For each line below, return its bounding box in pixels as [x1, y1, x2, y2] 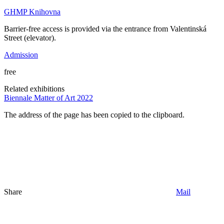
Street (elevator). [4, 33, 56, 42]
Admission [4, 50, 38, 59]
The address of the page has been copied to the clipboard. [4, 110, 184, 119]
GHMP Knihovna [4, 7, 60, 16]
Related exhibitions [4, 84, 64, 93]
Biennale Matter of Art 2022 [4, 93, 93, 102]
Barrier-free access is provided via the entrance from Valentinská [4, 24, 206, 33]
